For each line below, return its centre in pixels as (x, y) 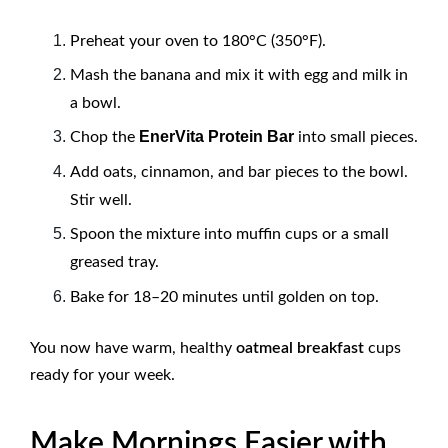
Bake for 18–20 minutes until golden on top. (224, 296)
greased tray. (114, 262)
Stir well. (101, 199)
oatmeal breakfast (300, 347)
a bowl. (95, 103)
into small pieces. (356, 137)
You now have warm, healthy (133, 347)
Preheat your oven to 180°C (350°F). (198, 40)
